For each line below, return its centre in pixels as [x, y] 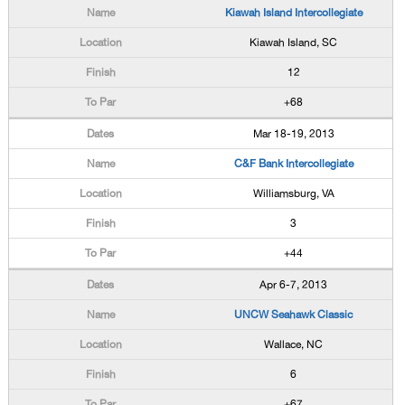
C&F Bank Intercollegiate [293, 164]
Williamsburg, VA [293, 193]
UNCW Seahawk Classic [294, 315]
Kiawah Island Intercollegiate [293, 13]
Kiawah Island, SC [294, 42]
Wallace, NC [294, 344]
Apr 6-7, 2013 [294, 285]
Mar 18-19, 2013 [293, 134]
